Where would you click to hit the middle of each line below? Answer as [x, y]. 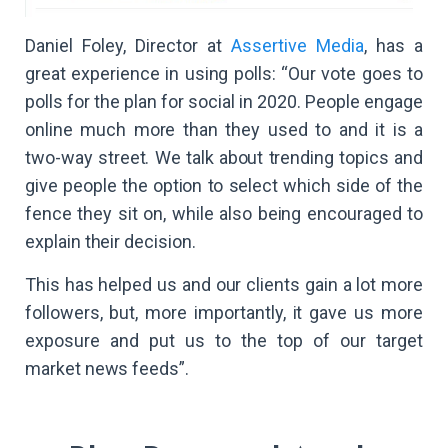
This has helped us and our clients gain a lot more [224, 284]
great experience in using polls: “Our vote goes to [224, 73]
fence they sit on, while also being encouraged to [224, 213]
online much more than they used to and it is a [224, 129]
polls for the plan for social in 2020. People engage [224, 101]
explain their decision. [110, 241]
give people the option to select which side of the [224, 185]
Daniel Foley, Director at [128, 45]
